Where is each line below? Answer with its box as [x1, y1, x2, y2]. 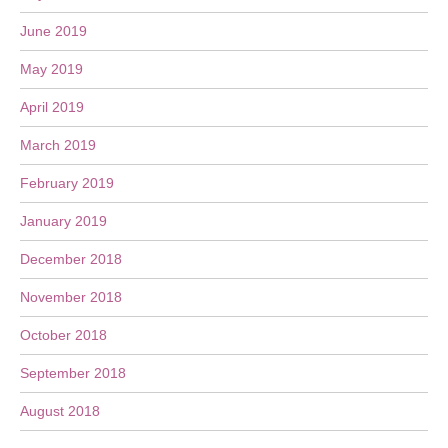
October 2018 [20, 327, 107, 343]
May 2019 [20, 61, 83, 77]
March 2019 [20, 137, 96, 153]
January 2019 [20, 213, 107, 229]
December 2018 [20, 251, 122, 267]
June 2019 [20, 23, 87, 39]
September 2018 [20, 365, 126, 381]
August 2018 [20, 403, 100, 419]
